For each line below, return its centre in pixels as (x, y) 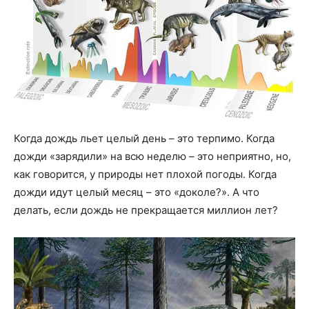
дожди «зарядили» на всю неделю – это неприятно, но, (152, 157)
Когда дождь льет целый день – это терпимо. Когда (144, 139)
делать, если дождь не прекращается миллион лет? (146, 210)
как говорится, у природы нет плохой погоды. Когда (145, 175)
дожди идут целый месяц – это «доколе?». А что (137, 192)
